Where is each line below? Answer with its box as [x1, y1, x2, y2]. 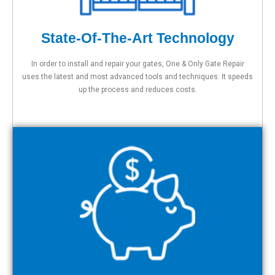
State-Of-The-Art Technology [41, 29, 234, 46]
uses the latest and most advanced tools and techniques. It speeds [22, 72, 253, 81]
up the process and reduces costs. [78, 85, 197, 94]
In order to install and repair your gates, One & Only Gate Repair [31, 59, 244, 68]
